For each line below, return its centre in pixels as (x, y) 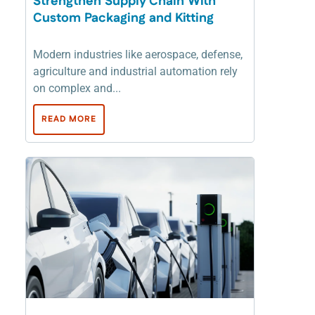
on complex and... (77, 89)
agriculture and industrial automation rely (135, 72)
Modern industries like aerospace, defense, (138, 55)
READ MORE (69, 120)
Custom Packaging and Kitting (123, 19)
